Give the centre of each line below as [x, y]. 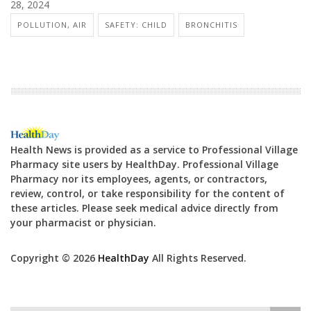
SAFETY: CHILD [136, 24]
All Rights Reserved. [198, 258]
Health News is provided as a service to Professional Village [154, 149]
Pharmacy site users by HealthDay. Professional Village [144, 164]
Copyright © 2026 [54, 258]
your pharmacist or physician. [83, 222]
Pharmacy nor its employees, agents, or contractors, [139, 178]
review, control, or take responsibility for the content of [148, 193]
